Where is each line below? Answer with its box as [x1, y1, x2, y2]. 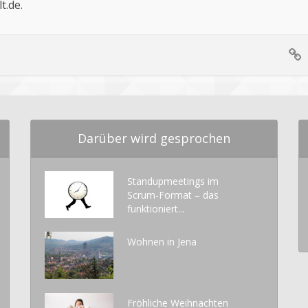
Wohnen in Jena [126, 235, 197, 249]
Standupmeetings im [126, 174, 219, 188]
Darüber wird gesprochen [77, 129, 230, 146]
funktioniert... [126, 201, 184, 215]
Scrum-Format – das [126, 188, 219, 201]
